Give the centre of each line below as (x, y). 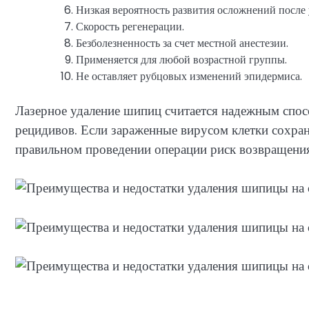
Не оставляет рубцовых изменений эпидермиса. (189, 76)
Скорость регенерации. (130, 26)
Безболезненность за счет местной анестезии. (182, 43)
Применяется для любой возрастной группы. (181, 59)
